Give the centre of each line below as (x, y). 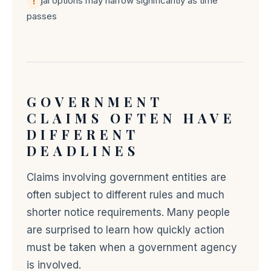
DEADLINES (83, 151)
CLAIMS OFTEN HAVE (131, 118)
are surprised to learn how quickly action (126, 230)
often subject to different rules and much (126, 195)
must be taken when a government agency (132, 247)
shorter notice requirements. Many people (128, 212)
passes (42, 16)
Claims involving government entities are (126, 177)
